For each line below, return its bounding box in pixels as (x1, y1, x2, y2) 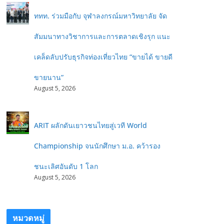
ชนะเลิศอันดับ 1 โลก (34, 161, 98, 171)
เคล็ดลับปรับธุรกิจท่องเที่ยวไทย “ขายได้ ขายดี (34, 52, 172, 61)
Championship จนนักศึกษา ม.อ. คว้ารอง (34, 141, 160, 150)
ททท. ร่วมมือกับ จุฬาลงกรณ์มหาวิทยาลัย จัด (34, 11, 167, 20)
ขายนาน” (34, 72, 63, 82)
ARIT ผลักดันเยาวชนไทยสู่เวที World (34, 120, 147, 130)
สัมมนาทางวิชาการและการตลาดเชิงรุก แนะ (34, 31, 170, 41)
